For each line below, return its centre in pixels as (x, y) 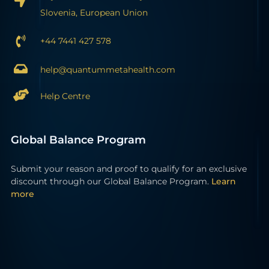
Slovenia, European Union (94, 12)
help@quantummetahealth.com (108, 69)
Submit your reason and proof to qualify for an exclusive (129, 168)
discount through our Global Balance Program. (111, 181)
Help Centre (65, 96)
